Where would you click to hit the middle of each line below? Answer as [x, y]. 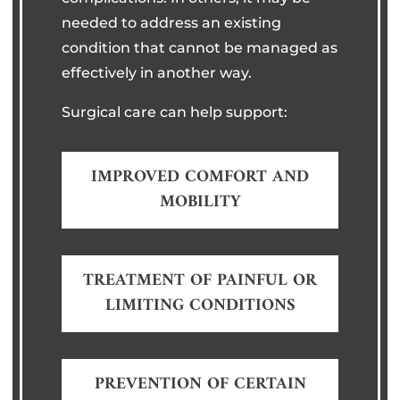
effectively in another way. [157, 72]
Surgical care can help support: [175, 112]
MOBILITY [200, 202]
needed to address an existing [172, 22]
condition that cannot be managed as [200, 47]
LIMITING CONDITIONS [200, 305]
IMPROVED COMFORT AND [200, 177]
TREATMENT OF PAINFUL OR [200, 280]
